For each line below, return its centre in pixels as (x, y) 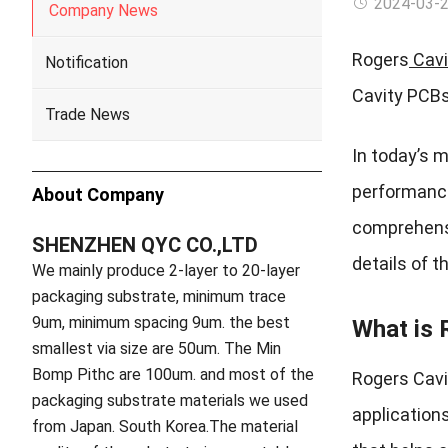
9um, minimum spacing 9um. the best (161, 322)
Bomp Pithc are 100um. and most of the (173, 374)
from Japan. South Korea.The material (165, 426)
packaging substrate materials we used (170, 400)
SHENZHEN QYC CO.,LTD (145, 245)
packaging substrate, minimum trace (159, 296)
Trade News (87, 114)
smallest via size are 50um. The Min (156, 348)
